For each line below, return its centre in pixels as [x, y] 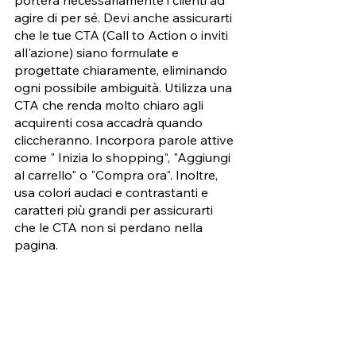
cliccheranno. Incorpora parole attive [126, 139]
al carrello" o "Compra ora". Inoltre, [118, 174]
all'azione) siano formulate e [98, 52]
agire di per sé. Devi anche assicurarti [125, 17]
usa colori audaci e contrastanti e [113, 192]
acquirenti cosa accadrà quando [110, 122]
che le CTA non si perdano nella [110, 227]
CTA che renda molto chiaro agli [110, 104]
